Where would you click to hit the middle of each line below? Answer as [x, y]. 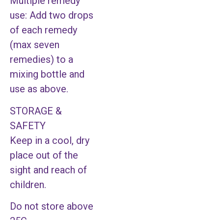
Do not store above [52, 206]
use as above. [39, 89]
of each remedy [43, 30]
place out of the [44, 155]
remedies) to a [41, 60]
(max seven [35, 45]
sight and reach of [48, 170]
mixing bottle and [47, 74]
